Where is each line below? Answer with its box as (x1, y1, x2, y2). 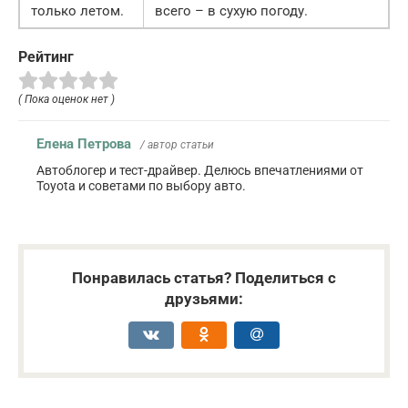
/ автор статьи (140, 138, 214, 152)
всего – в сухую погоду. (155, 2, 308, 19)
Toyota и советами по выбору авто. (36, 178, 246, 194)
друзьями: (165, 290, 243, 309)
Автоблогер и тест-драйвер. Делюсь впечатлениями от (36, 163, 363, 178)
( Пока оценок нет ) (18, 93, 115, 107)
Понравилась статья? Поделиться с (72, 269, 336, 288)
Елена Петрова (36, 136, 131, 153)
